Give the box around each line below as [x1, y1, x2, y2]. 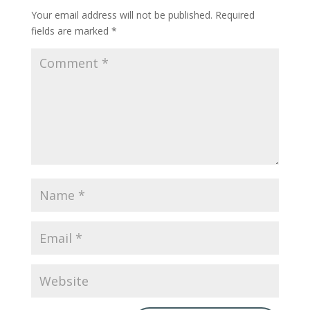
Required [215, 8, 255, 21]
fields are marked [30, 24, 111, 37]
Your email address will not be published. [30, 8, 212, 21]
